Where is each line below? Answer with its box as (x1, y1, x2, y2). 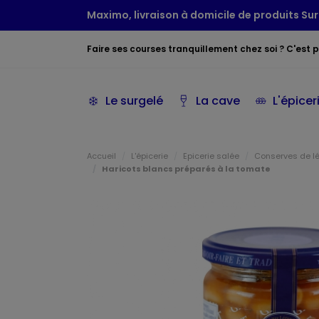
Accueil (87, 150, 116, 162)
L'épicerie (131, 150, 168, 162)
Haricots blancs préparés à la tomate (102, 162, 271, 174)
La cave (196, 93, 240, 110)
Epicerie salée (183, 150, 239, 162)
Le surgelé (105, 93, 163, 110)
